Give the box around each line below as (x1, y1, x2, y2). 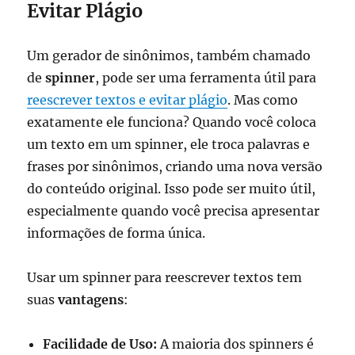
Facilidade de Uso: (43, 335, 158, 352)
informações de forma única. (27, 224, 206, 241)
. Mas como (227, 91, 299, 108)
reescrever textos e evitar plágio (27, 91, 228, 108)
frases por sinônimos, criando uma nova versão (27, 158, 323, 174)
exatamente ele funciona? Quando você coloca (27, 113, 317, 130)
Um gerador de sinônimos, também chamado (27, 47, 311, 63)
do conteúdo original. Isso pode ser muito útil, (27, 180, 316, 197)
